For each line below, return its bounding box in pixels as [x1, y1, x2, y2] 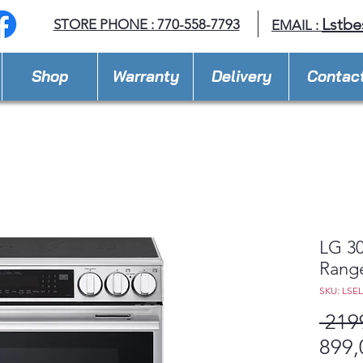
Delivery [211, 66, 271, 86]
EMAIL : [271, 17, 318, 33]
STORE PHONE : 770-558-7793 [53, 16, 240, 32]
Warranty [112, 66, 179, 86]
